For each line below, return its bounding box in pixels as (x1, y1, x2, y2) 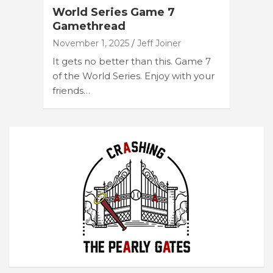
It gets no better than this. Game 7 (52, 55, 211, 67)
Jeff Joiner (137, 37, 181, 49)
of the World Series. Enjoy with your (52, 69, 214, 82)
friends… (52, 84, 90, 96)
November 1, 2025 (52, 37, 129, 49)
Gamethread (52, 19, 126, 33)
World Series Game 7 (52, 5, 175, 19)
